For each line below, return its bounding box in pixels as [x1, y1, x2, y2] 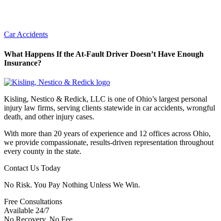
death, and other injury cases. [4, 112, 94, 121]
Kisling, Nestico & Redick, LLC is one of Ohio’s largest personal [4, 94, 207, 103]
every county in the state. [4, 147, 81, 155]
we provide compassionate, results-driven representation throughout [4, 138, 214, 147]
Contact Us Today [4, 163, 61, 172]
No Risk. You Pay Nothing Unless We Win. [4, 180, 140, 189]
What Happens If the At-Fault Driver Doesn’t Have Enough [4, 49, 204, 58]
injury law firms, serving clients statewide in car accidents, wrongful [4, 103, 215, 112]
